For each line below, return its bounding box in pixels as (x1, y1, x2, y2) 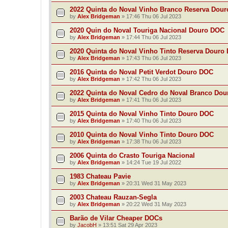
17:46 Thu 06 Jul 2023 (126, 13, 181, 20)
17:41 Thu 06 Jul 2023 (126, 97, 181, 103)
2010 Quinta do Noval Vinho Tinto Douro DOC (70, 131, 214, 139)
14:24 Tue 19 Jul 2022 (126, 159, 181, 166)
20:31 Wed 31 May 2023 (126, 180, 186, 187)
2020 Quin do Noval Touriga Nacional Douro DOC (70, 26, 224, 35)
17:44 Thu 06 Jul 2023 (126, 34, 181, 41)
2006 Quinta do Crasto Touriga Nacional (70, 152, 195, 160)
